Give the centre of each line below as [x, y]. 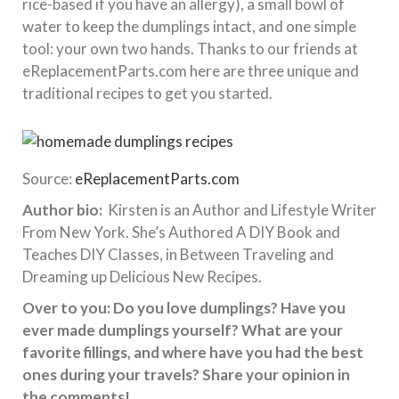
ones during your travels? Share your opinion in [186, 375]
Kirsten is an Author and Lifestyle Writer [242, 210]
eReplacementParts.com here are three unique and [191, 71]
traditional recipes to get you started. [147, 94]
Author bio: [65, 210]
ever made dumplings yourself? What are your [183, 330]
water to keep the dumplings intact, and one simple [189, 27]
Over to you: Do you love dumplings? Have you [184, 308]
